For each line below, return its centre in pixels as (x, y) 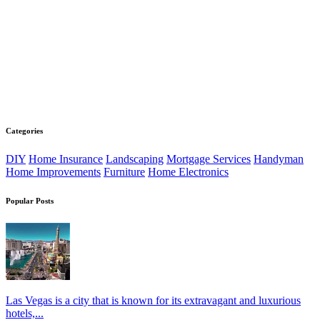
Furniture (124, 171)
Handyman (279, 159)
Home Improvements (53, 171)
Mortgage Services (209, 159)
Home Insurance (66, 159)
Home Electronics (188, 171)
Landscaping (135, 159)
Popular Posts (30, 200)
